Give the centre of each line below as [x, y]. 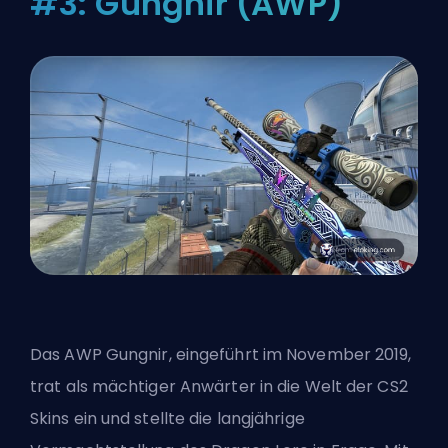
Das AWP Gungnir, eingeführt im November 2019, [221, 355]
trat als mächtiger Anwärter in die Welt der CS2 [219, 387]
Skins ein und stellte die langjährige [167, 419]
